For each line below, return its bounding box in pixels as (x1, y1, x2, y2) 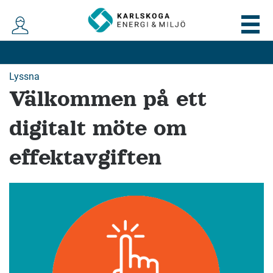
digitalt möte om (9, 116, 187, 141)
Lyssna (9, 71, 40, 83)
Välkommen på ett (9, 87, 207, 112)
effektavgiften (9, 145, 161, 170)
